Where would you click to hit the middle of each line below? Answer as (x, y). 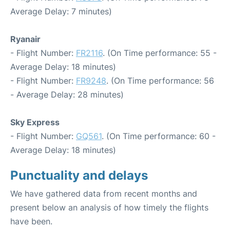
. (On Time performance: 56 (160, 80)
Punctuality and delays (79, 175)
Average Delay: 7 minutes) (61, 11)
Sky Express (35, 122)
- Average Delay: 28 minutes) (67, 94)
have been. (31, 221)
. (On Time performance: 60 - (159, 136)
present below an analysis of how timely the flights (109, 207)
